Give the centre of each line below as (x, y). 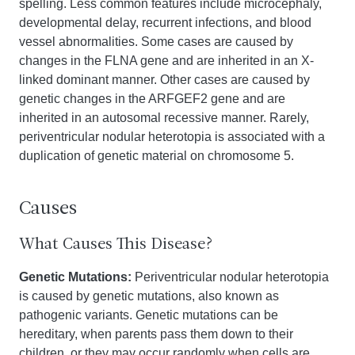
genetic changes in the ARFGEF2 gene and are (152, 99)
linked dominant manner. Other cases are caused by (164, 80)
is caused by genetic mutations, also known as (149, 296)
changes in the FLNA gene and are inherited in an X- (166, 61)
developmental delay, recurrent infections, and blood (165, 23)
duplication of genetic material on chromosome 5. (157, 156)
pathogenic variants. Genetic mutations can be (149, 315)
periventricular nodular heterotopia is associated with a (172, 137)
